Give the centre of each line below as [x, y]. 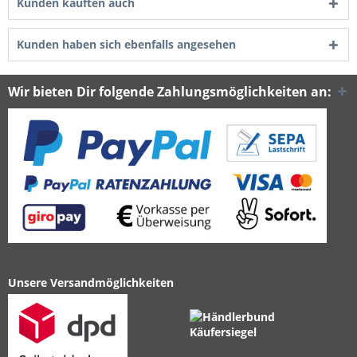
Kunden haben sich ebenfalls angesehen [126, 44]
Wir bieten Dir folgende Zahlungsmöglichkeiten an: [170, 92]
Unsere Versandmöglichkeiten [91, 283]
